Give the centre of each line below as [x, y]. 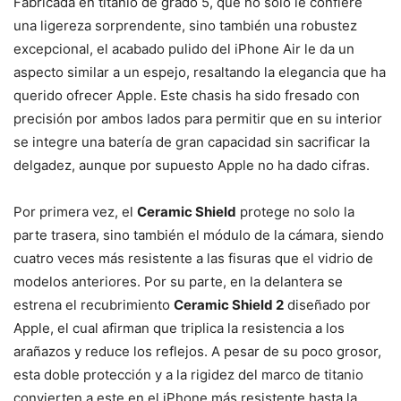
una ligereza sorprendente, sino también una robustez [185, 25]
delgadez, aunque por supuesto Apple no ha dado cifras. [192, 165]
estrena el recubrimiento [94, 304]
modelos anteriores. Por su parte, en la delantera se [178, 281]
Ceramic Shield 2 [229, 304]
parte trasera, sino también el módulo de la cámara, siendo [199, 235]
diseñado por [327, 304]
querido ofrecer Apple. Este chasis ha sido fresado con [187, 95]
